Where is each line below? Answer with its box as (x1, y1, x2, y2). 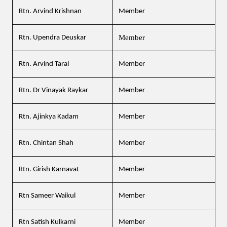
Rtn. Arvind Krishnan (19, 8, 82, 16)
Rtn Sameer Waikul (19, 192, 75, 200)
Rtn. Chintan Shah (19, 139, 73, 147)
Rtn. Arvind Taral (19, 60, 69, 68)
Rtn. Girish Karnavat (19, 166, 79, 174)
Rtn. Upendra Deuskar (19, 34, 86, 42)
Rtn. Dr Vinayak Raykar (19, 87, 88, 95)
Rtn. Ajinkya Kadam (19, 113, 82, 121)
